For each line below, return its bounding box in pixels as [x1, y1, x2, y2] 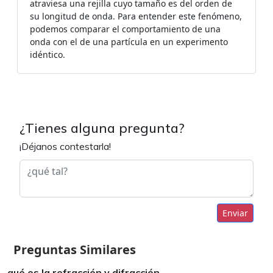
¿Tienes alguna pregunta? [19, 119, 185, 136]
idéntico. [30, 49, 65, 60]
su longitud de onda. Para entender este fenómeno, [30, 10, 242, 22]
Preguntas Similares [13, 241, 136, 258]
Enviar [222, 207, 248, 219]
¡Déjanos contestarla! [19, 140, 111, 152]
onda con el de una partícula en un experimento [30, 36, 228, 48]
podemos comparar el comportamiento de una [30, 23, 221, 35]
